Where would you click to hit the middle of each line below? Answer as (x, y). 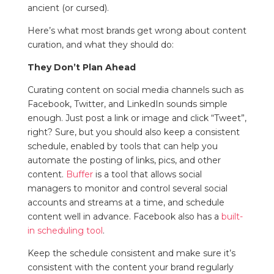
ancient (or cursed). (68, 8)
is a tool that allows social (147, 175)
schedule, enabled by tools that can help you (122, 146)
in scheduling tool (65, 231)
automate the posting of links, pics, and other (124, 161)
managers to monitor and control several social (127, 189)
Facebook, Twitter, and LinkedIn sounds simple (127, 104)
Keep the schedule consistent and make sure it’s (131, 254)
